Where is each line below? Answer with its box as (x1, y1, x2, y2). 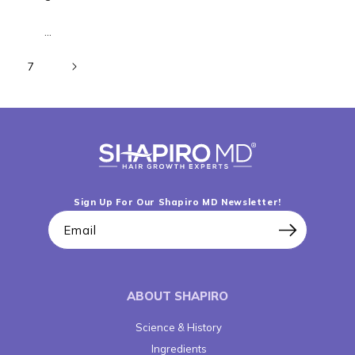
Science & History (133, 321, 222, 334)
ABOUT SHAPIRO (127, 288, 228, 303)
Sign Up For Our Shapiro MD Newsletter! (74, 197, 281, 208)
